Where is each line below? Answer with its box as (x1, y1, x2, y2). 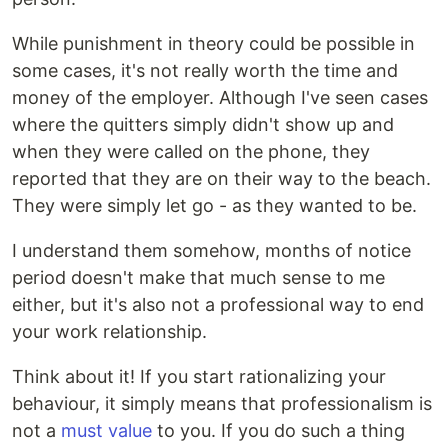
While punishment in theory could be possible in (12, 33, 415, 54)
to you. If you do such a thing (152, 420, 405, 441)
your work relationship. (12, 321, 207, 342)
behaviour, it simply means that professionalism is (12, 393, 432, 414)
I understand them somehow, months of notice (12, 240, 411, 261)
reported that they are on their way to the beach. (12, 168, 431, 189)
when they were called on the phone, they (12, 141, 370, 162)
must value (61, 420, 152, 441)
